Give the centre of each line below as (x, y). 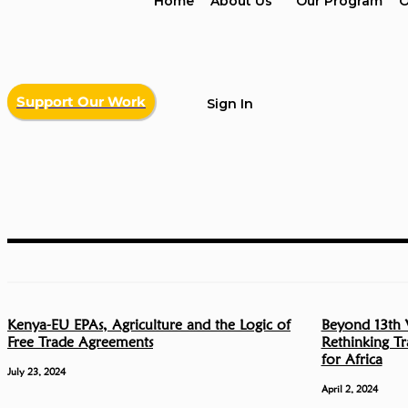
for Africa (352, 359)
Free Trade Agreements (80, 342)
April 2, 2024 (349, 388)
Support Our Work (81, 102)
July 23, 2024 (36, 371)
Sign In (230, 104)
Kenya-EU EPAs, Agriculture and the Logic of (149, 324)
